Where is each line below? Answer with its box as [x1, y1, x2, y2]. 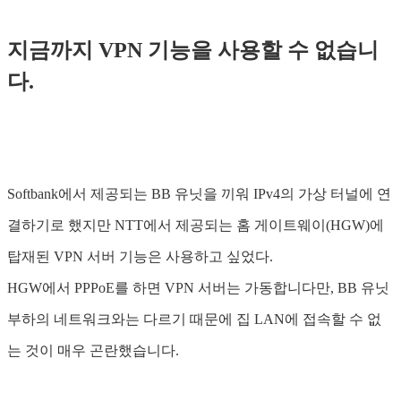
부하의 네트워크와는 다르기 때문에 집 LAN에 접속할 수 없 [7, 311, 381, 327]
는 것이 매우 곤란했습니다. [7, 342, 179, 358]
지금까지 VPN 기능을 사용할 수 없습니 [7, 38, 379, 62]
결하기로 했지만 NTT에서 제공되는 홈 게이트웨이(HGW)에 [7, 217, 384, 233]
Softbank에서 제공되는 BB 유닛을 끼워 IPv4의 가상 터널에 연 [7, 185, 391, 201]
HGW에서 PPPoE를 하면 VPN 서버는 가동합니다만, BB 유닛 [7, 279, 389, 295]
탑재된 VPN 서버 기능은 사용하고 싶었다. [7, 248, 273, 264]
